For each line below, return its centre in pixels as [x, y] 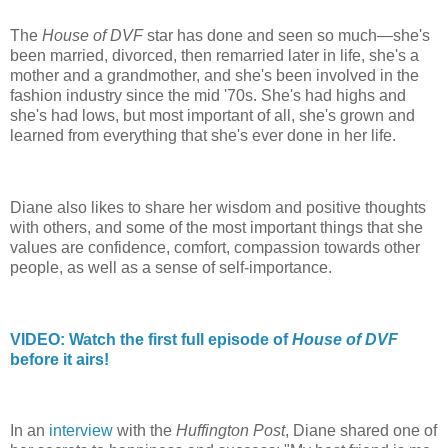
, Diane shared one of [361, 431]
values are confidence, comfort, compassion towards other [215, 248]
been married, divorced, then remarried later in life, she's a [214, 56]
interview [81, 431]
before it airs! [59, 359]
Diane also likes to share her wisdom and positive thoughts [218, 208]
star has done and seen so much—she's [286, 36]
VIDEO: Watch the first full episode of [151, 339]
